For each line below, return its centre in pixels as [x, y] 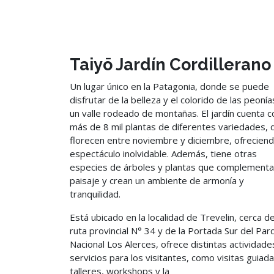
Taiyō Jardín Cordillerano [170, 65]
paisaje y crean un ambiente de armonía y [157, 180]
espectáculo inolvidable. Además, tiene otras [163, 154]
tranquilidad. [95, 194]
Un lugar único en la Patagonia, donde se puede [169, 86]
